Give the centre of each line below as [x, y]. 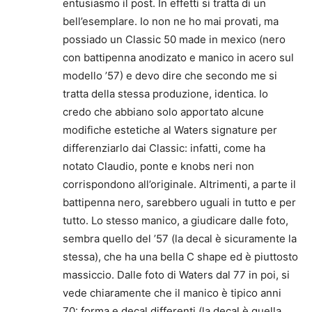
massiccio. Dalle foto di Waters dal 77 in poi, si [176, 275]
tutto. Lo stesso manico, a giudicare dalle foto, [175, 220]
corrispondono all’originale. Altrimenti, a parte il [179, 184]
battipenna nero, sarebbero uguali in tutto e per [179, 202]
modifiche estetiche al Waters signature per [170, 130]
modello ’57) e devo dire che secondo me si [170, 76]
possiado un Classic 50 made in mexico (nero [174, 39]
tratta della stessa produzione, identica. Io [165, 94]
